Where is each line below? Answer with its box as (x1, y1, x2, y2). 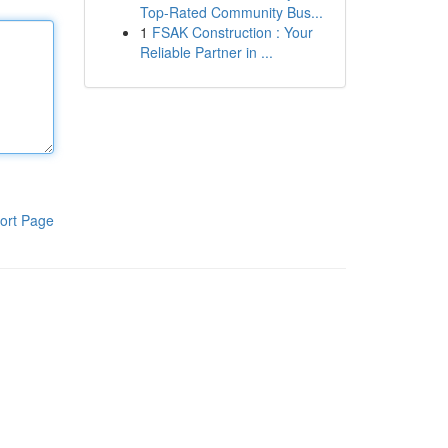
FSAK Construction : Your (151, 22, 313, 42)
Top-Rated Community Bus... (139, 2, 323, 22)
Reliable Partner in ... (139, 42, 273, 62)
